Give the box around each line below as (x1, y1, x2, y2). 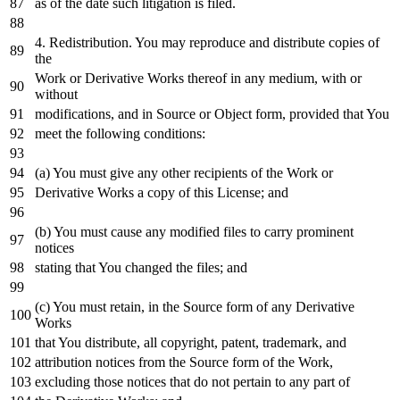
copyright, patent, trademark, (157, 335, 326, 351)
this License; (190, 185, 268, 201)
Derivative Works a (35, 185, 147, 201)
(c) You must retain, (35, 299, 148, 315)
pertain (229, 374, 275, 390)
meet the (35, 126, 86, 142)
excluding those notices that (35, 374, 194, 390)
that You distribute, (35, 335, 144, 351)
